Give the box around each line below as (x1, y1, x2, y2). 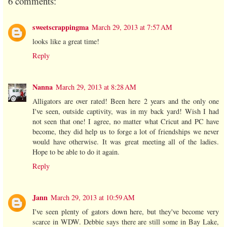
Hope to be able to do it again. (32, 147, 120, 157)
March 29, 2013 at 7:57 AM (92, 22, 172, 32)
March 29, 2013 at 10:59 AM (51, 193, 135, 203)
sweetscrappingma (32, 22, 89, 33)
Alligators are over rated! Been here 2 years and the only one (32, 96, 219, 106)
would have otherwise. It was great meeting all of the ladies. (32, 137, 219, 147)
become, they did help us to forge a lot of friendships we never (32, 127, 219, 137)
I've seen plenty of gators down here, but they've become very (32, 207, 219, 217)
